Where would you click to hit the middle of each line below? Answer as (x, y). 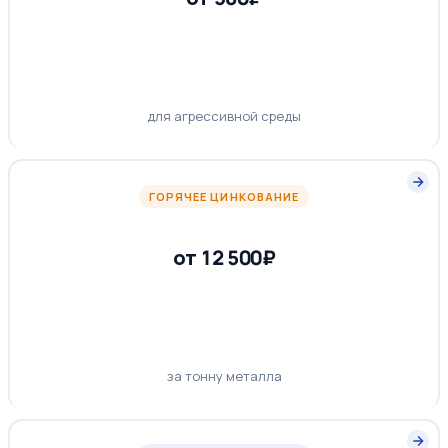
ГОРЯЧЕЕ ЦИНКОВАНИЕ (224, 196)
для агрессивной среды (224, 116)
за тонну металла (224, 375)
